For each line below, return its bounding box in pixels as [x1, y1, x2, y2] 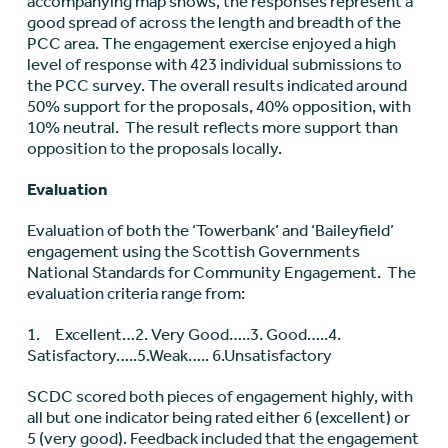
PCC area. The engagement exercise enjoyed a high [26, 33, 396, 54]
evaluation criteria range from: [26, 283, 245, 304]
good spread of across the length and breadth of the [26, 12, 401, 33]
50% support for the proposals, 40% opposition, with [26, 96, 411, 117]
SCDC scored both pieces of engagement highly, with [26, 386, 413, 407]
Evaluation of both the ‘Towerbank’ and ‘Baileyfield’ [26, 220, 394, 241]
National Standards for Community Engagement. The [26, 262, 416, 283]
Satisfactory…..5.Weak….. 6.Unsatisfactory [26, 345, 332, 366]
